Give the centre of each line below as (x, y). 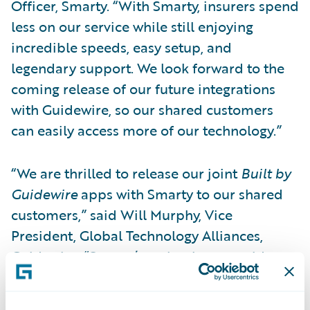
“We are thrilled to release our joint (126, 173)
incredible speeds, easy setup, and (121, 47)
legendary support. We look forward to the (148, 67)
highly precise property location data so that (154, 276)
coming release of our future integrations (143, 88)
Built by (266, 173)
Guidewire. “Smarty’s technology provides (145, 256)
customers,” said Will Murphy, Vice (122, 214)
